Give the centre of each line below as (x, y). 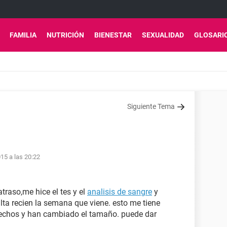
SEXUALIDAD (163, 35)
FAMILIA (23, 35)
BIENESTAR (113, 35)
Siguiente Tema (151, 106)
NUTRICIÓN (65, 35)
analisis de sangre (120, 192)
